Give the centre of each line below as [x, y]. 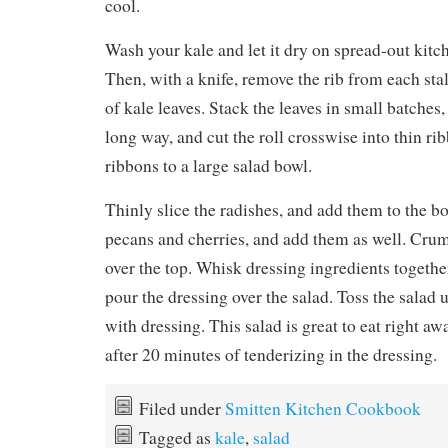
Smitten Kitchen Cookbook [323, 409]
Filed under [182, 409]
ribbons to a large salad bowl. [208, 166]
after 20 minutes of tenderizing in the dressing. [271, 355]
